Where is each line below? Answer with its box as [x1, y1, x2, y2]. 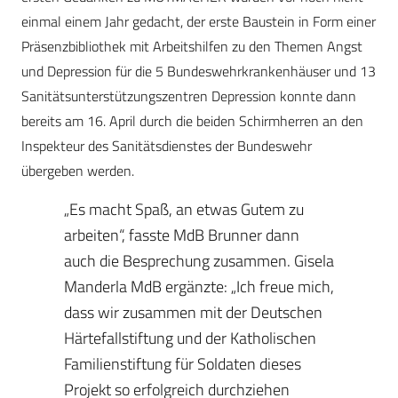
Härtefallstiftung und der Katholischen [64, 326, 316, 351]
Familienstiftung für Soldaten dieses [64, 352, 301, 377]
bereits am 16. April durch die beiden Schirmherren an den [21, 110, 363, 132]
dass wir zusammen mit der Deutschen [64, 300, 322, 325]
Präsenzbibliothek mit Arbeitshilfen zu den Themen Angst [21, 36, 362, 58]
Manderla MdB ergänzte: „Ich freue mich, [64, 275, 334, 299]
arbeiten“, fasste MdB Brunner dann [64, 223, 299, 248]
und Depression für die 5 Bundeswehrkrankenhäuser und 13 [21, 60, 376, 83]
